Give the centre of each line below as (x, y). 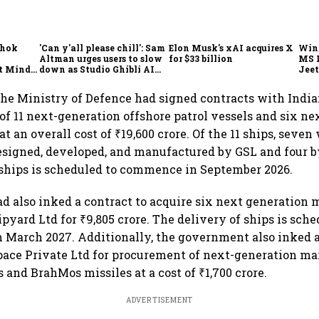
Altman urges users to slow (101, 58)
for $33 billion (201, 58)
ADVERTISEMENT (159, 300)
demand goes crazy (83, 79)
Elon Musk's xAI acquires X (231, 47)
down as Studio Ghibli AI (97, 69)
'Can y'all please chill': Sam (103, 47)
